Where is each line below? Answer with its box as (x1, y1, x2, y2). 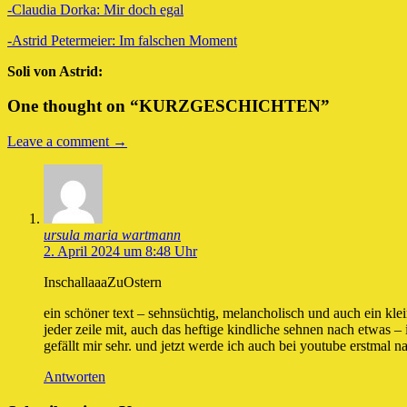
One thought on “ (7, 96, 139, 116)
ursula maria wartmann (44, 227, 181, 243)
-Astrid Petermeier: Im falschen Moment (7, 32, 237, 48)
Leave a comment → (7, 134, 127, 150)
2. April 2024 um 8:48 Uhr (44, 243, 197, 260)
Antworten (44, 369, 105, 385)
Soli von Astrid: (7, 63, 103, 79)
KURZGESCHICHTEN (139, 96, 321, 116)
